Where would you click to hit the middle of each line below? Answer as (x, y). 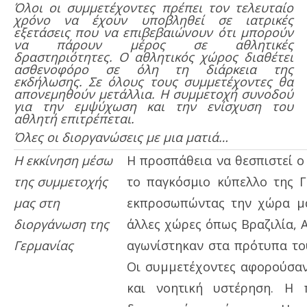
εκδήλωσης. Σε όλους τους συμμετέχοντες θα (153, 81)
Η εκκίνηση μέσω (63, 160)
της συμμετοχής (61, 181)
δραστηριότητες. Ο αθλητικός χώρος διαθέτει (153, 57)
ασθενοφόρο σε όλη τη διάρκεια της (153, 69)
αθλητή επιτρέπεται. (74, 118)
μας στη (37, 202)
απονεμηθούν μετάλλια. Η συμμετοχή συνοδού (153, 94)
